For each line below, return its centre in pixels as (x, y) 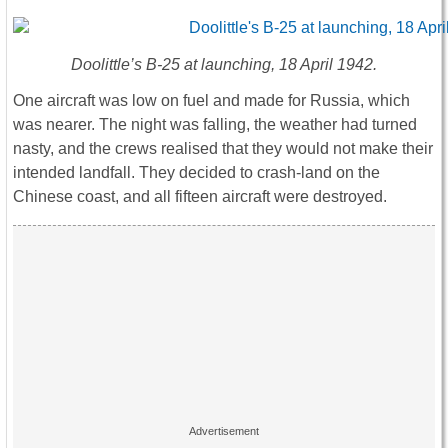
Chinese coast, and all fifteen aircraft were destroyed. (200, 196)
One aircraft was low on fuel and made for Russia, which (211, 100)
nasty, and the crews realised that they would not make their (223, 148)
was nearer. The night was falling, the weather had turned (215, 124)
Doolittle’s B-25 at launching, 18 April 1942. (224, 64)
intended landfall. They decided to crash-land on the (196, 172)
